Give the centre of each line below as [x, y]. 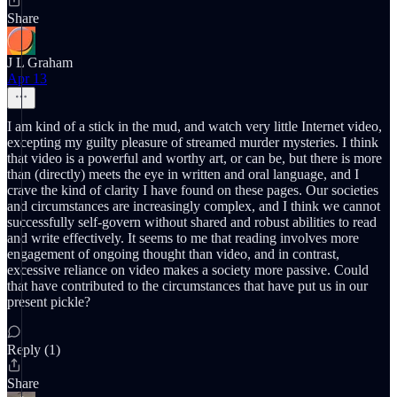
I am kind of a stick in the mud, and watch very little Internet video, [195, 126]
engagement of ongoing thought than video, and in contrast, [173, 254]
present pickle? [49, 302]
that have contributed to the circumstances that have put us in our [187, 286]
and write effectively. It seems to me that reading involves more [183, 238]
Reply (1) [34, 350]
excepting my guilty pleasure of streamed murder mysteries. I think [193, 142]
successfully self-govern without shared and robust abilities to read [192, 222]
